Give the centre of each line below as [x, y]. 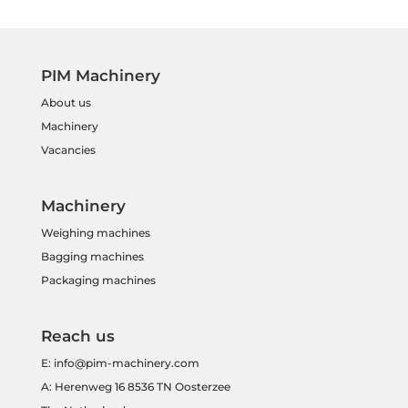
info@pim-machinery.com [126, 362]
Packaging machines [98, 280]
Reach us [77, 336]
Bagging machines [92, 256]
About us [66, 102]
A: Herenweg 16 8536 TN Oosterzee [135, 386]
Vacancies [68, 149]
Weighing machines [97, 232]
